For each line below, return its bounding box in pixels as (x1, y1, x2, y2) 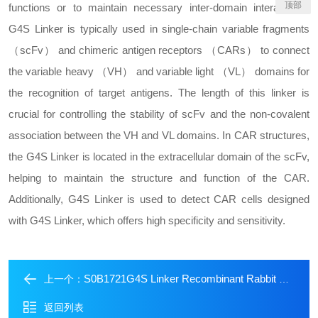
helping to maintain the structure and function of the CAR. (9, 172, 309, 184)
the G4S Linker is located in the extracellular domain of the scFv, (9, 150, 309, 163)
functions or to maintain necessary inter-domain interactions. (9, 1, 309, 13)
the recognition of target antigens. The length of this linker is (9, 87, 309, 99)
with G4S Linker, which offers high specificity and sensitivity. (9, 214, 285, 226)
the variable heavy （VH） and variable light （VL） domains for (9, 65, 309, 77)
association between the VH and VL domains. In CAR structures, (9, 129, 309, 141)
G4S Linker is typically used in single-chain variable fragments (9, 23, 309, 35)
